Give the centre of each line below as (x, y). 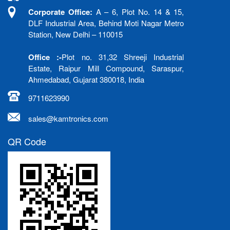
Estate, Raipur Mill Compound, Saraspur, (106, 68)
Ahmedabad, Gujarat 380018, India (86, 79)
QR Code (27, 141)
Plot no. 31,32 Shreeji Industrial (123, 56)
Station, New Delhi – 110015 (75, 34)
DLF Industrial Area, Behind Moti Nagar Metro (106, 23)
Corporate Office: (60, 12)
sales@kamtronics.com (68, 118)
